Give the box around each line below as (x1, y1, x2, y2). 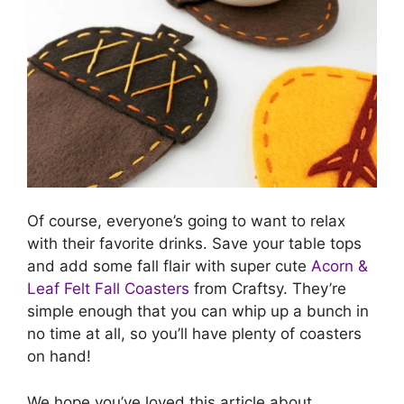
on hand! (27, 347, 91, 366)
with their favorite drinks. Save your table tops (27, 234, 362, 253)
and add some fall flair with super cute (27, 257, 311, 276)
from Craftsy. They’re (189, 280, 346, 298)
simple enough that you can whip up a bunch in (27, 302, 369, 321)
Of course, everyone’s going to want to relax (27, 212, 345, 231)
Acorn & (311, 257, 368, 276)
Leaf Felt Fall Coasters (27, 280, 189, 298)
